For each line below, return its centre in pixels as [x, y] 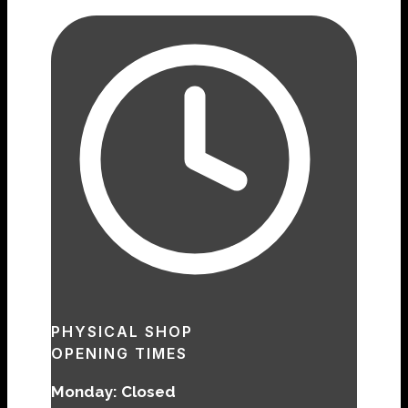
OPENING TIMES [119, 353]
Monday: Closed [113, 391]
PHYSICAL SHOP [122, 331]
